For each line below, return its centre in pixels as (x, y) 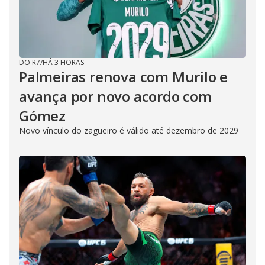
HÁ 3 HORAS (63, 62)
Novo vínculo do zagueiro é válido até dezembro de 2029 (129, 130)
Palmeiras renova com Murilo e (124, 76)
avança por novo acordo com (115, 96)
